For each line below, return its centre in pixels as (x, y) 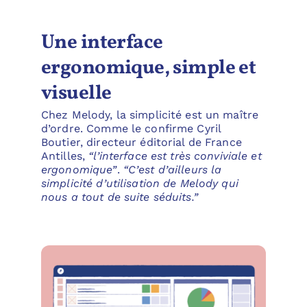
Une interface (102, 43)
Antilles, (65, 156)
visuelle (76, 94)
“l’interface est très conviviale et (175, 156)
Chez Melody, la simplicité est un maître (150, 114)
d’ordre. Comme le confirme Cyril (131, 128)
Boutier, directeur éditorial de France (141, 142)
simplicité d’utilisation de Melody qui (139, 183)
